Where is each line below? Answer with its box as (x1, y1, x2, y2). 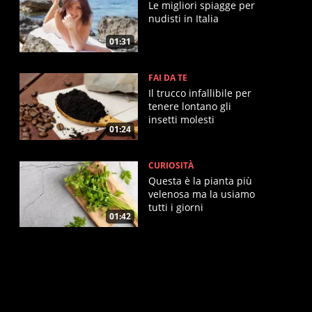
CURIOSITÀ (148, 159, 194, 171)
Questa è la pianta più (148, 173, 252, 187)
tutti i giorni (148, 200, 203, 214)
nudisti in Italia (148, 12, 219, 26)
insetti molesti (148, 113, 214, 126)
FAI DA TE (148, 72, 187, 84)
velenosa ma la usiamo (148, 187, 255, 201)
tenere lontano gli (148, 100, 231, 113)
